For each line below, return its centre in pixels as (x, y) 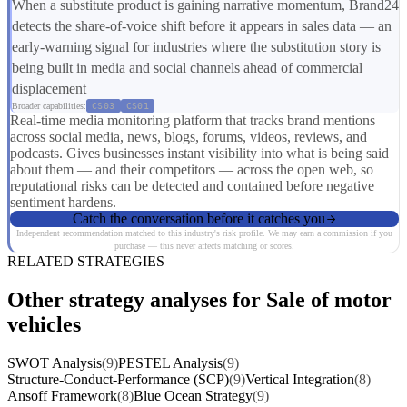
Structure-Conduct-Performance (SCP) (118, 380)
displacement (49, 89)
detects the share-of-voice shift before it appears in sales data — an (202, 26)
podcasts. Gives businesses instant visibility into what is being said (199, 154)
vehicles (44, 325)
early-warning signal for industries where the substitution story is (196, 47)
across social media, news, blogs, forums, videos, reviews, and (189, 137)
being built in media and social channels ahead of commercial (187, 68)
